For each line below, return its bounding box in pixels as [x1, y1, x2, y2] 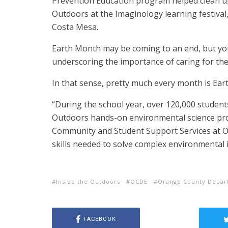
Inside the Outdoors [56, 178, 120, 186]
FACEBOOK [83, 215, 116, 222]
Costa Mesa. [52, 21, 98, 33]
